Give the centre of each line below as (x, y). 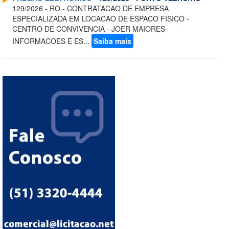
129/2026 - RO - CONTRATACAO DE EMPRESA (90, 8)
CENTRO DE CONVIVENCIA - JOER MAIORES (89, 29)
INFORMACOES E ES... (52, 41)
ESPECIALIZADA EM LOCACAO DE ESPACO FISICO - (101, 19)
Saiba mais (112, 41)
